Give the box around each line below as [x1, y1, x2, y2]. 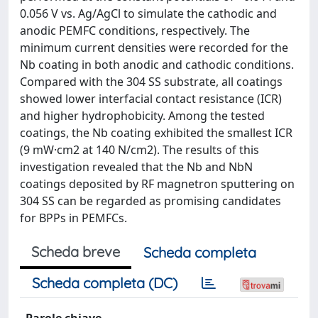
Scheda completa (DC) [32, 273, 177, 292]
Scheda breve [31, 242, 120, 261]
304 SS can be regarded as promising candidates [20, 192, 281, 209]
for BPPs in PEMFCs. [20, 209, 127, 226]
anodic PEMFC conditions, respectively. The [20, 22, 250, 38]
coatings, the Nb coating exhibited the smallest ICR [20, 124, 292, 141]
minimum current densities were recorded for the [20, 39, 288, 55]
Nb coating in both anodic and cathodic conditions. [20, 56, 294, 72]
